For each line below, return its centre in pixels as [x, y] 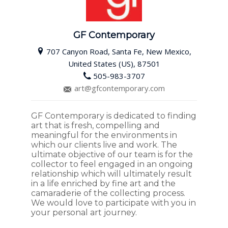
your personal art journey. [84, 213]
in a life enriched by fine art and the [104, 184]
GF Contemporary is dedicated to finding [114, 116]
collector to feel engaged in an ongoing [112, 164]
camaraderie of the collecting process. [108, 193]
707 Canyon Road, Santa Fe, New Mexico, [119, 52]
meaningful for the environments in [104, 135]
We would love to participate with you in [114, 203]
